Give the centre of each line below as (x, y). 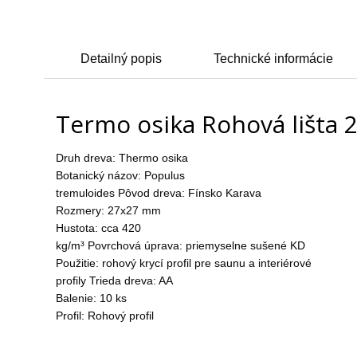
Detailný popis (121, 59)
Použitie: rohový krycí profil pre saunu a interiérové (183, 263)
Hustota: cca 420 (98, 228)
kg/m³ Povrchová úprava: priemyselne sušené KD (180, 246)
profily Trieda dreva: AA (114, 281)
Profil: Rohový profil (104, 316)
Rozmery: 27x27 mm (108, 211)
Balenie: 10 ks (91, 298)
